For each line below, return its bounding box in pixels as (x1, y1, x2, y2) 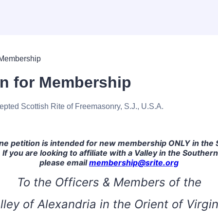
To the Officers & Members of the (17, 175, 201, 189)
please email (39, 158, 89, 167)
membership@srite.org (89, 158, 179, 167)
